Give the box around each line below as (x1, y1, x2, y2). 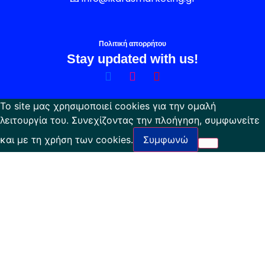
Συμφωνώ (143, 133, 188, 146)
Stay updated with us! (67, 51, 198, 66)
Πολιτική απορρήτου (99, 38, 166, 49)
